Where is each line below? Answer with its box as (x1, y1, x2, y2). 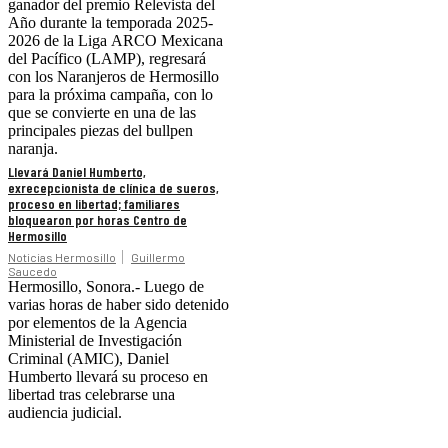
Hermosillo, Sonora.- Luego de (8, 277, 204, 295)
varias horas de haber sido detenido (8, 295, 229, 313)
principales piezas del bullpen (8, 121, 193, 139)
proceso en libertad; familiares (8, 194, 180, 212)
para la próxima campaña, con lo (8, 85, 213, 103)
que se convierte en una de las (8, 103, 196, 121)
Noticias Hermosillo (8, 249, 116, 264)
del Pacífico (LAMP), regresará (8, 49, 206, 67)
